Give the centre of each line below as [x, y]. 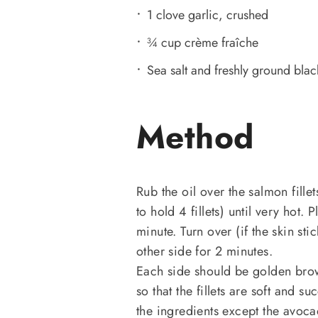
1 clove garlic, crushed [208, 15]
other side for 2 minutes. [204, 251]
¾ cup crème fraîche [203, 42]
